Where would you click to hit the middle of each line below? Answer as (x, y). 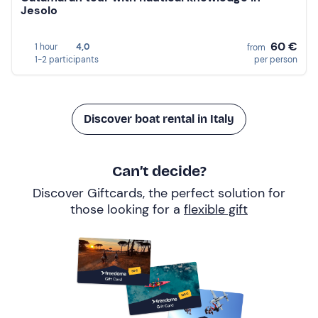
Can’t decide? (159, 171)
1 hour (46, 46)
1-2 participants (67, 59)
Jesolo (39, 11)
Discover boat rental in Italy (159, 119)
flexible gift (216, 209)
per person (276, 59)
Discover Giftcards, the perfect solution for (159, 193)
